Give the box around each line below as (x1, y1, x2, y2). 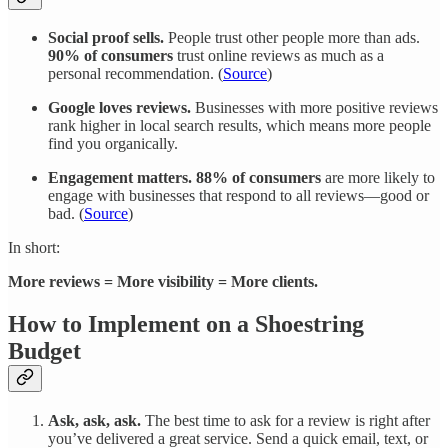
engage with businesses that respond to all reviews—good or (48, 186, 429, 204)
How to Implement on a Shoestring (8, 310, 364, 337)
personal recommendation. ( (48, 64, 223, 82)
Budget (8, 337, 81, 364)
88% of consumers (196, 168, 321, 186)
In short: (8, 238, 60, 256)
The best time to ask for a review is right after (141, 411, 430, 429)
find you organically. (48, 134, 178, 152)
